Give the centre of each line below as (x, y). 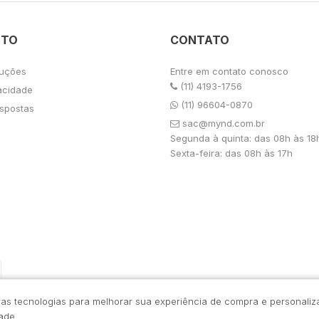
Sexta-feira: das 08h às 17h (231, 153)
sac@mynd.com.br (224, 123)
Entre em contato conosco (229, 71)
